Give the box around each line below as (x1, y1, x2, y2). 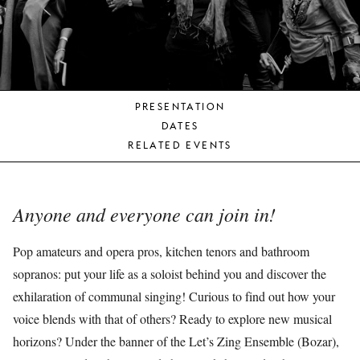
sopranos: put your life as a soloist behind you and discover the (13, 265, 326, 282)
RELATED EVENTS (128, 139, 232, 151)
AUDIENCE (186, 19, 243, 31)
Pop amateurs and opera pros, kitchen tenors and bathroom (13, 243, 309, 260)
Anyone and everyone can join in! (13, 201, 282, 227)
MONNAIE (186, 71, 239, 83)
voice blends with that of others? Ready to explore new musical (13, 310, 332, 327)
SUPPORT (186, 109, 235, 121)
